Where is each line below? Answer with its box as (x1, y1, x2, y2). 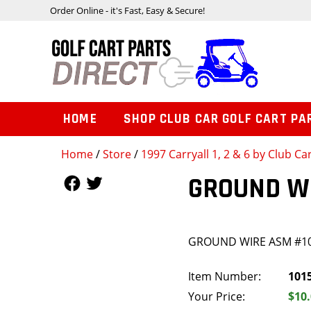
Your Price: (188, 289, 246, 305)
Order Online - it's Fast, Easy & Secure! (50, 3, 205, 17)
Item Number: (188, 269, 262, 285)
